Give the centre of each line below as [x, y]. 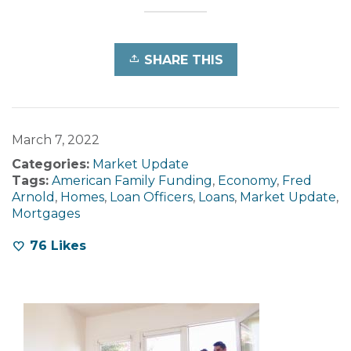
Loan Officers [151, 197]
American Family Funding [132, 180]
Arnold [33, 197]
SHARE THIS [183, 60]
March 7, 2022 [56, 139]
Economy [247, 180]
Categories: [51, 164]
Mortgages [46, 213]
